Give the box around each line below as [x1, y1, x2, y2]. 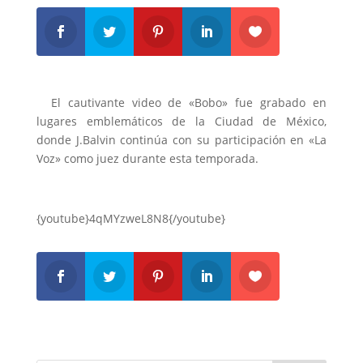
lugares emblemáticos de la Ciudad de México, [36, 113, 327, 129]
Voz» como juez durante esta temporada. [36, 151, 258, 166]
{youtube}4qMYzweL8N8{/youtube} [36, 211, 225, 226]
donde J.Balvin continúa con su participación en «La [36, 132, 327, 147]
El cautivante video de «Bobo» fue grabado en [36, 95, 327, 110]
